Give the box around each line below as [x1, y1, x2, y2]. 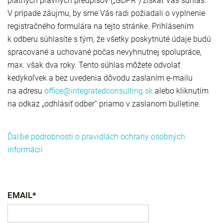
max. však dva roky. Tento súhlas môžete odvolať [7, 60, 180, 70]
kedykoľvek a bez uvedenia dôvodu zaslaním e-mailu [7, 73, 193, 83]
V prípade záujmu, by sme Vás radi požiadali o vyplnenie [7, 8, 205, 18]
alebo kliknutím [155, 86, 209, 96]
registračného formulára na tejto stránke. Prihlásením [7, 21, 194, 31]
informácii [7, 145, 43, 155]
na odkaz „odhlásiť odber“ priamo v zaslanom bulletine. [7, 99, 201, 109]
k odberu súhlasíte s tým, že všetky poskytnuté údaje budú [7, 34, 211, 44]
